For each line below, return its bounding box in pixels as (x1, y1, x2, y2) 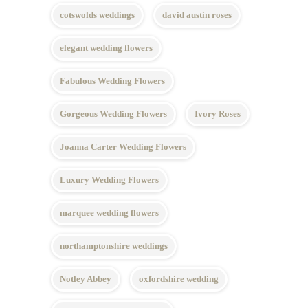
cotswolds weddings (60, 10, 135, 20)
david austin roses (162, 10, 232, 20)
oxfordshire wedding (139, 274, 219, 284)
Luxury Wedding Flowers (60, 175, 159, 185)
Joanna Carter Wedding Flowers (60, 142, 186, 152)
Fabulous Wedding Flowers (60, 76, 165, 86)
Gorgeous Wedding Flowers (60, 109, 167, 119)
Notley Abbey (60, 274, 111, 284)
